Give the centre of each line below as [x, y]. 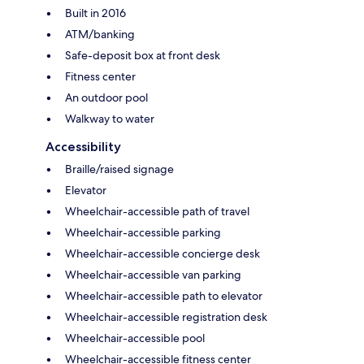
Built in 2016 [95, 13]
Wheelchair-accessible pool [135, 338]
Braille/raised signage [119, 169]
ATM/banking [100, 34]
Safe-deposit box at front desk [143, 55]
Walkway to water [110, 118]
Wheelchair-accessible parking [143, 232]
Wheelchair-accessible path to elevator [164, 295]
